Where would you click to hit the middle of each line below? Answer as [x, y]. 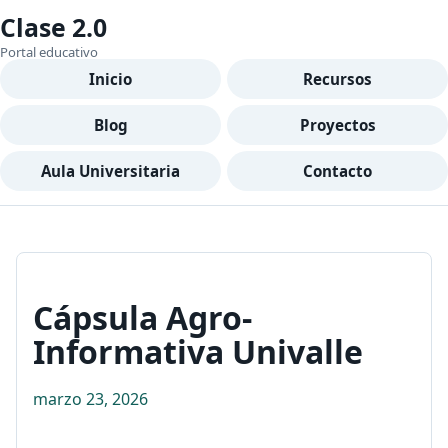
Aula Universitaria [110, 171]
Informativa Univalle [198, 351]
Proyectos [337, 125]
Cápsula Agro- [142, 317]
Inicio [110, 79]
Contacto [337, 171]
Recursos [337, 79]
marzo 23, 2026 [90, 399]
